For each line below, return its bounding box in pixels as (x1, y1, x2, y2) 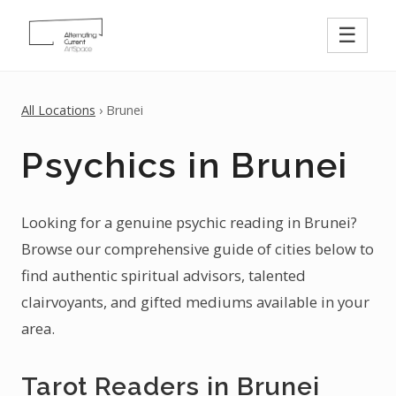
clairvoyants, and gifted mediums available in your (21, 292, 369, 312)
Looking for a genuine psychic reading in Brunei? (21, 212, 357, 232)
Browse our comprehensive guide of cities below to (21, 239, 374, 259)
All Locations (21, 102, 95, 118)
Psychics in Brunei (21, 144, 348, 186)
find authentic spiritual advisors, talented (21, 265, 306, 286)
